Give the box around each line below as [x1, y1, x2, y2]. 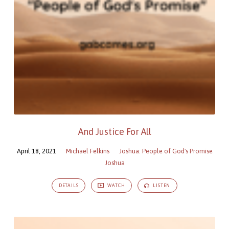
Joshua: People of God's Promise [119, 147, 213, 155]
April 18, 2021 [16, 147, 56, 155]
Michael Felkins [65, 147, 109, 155]
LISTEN [151, 183, 171, 189]
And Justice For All [78, 126, 151, 137]
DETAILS [58, 183, 79, 189]
